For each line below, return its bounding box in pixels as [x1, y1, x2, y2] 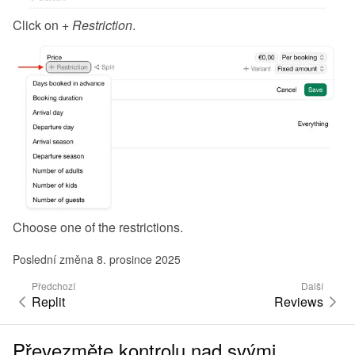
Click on [13, 15, 62, 34]
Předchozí [32, 279, 75, 293]
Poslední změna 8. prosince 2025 [13, 251, 181, 268]
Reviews [274, 292, 323, 311]
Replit [32, 292, 65, 311]
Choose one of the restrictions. [13, 218, 183, 237]
